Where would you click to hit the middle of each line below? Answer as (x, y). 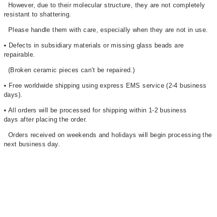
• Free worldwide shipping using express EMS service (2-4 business (105, 85)
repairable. (20, 54)
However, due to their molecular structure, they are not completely (105, 5)
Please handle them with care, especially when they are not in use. (106, 30)
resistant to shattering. (38, 14)
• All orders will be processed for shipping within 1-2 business (95, 110)
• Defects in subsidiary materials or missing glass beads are (94, 45)
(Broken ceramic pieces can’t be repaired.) (70, 70)
